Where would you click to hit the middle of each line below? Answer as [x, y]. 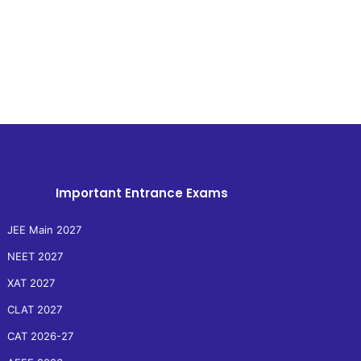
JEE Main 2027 [44, 229]
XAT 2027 [31, 282]
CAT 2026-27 [40, 336]
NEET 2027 [35, 256]
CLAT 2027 [34, 309]
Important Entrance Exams [141, 193]
